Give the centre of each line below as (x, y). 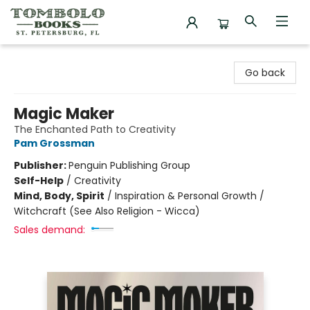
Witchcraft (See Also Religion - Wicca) (107, 211)
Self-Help (39, 181)
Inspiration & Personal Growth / (190, 196)
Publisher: (41, 165)
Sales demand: (49, 230)
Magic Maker (64, 114)
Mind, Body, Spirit (59, 196)
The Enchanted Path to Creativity (95, 129)
